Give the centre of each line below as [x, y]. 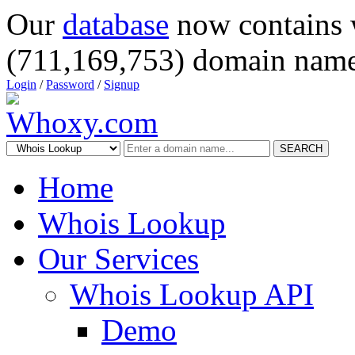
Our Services [118, 259]
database [116, 24]
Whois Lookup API [192, 294]
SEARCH [301, 149]
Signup [122, 84]
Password [70, 84]
